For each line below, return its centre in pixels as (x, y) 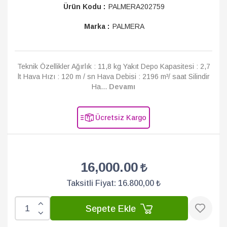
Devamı (122, 87)
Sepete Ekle (112, 209)
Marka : (97, 26)
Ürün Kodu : (84, 7)
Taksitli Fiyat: (92, 183)
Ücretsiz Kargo (121, 118)
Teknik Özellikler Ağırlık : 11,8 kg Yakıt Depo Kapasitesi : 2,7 (113, 66)
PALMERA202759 (137, 7)
